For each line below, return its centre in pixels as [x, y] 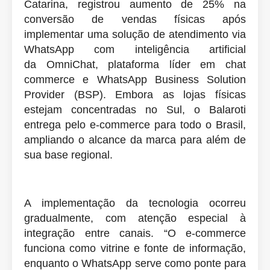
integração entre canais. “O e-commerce [135, 233]
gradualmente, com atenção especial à [135, 218]
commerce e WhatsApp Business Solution [135, 79]
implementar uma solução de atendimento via [135, 34]
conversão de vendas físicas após [135, 19]
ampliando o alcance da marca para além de [135, 140]
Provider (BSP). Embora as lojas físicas [135, 94]
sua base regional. [68, 155]
